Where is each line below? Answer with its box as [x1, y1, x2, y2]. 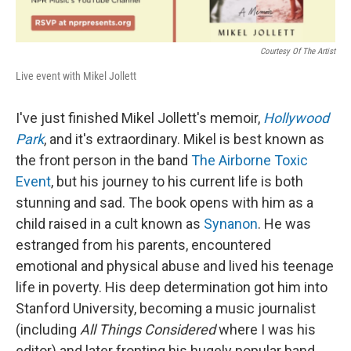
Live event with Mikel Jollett [16, 69, 136, 82]
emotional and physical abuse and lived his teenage [16, 257, 334, 274]
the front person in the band [16, 151, 191, 168]
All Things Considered [80, 320, 215, 338]
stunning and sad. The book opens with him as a [16, 194, 313, 211]
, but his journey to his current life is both [51, 172, 303, 190]
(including [16, 320, 80, 338]
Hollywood [263, 109, 329, 126]
